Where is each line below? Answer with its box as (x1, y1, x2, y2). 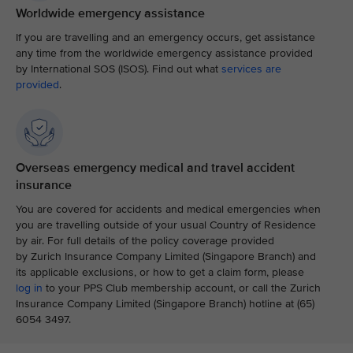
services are (221, 62, 281, 76)
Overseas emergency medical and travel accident (16, 160, 295, 176)
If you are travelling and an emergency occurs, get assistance (16, 31, 315, 44)
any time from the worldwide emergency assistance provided (16, 46, 313, 60)
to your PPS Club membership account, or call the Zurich (43, 281, 321, 295)
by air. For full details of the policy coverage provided (16, 234, 274, 247)
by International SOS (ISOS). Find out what (16, 62, 221, 76)
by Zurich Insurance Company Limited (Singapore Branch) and (16, 250, 316, 263)
